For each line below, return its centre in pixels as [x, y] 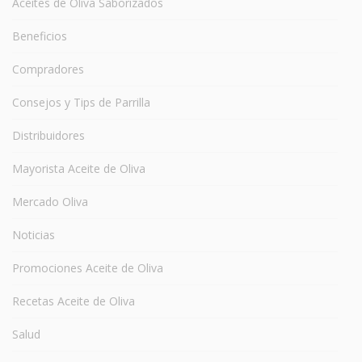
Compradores [48, 69]
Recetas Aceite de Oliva [74, 301]
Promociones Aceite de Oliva [88, 267]
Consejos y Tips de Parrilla [81, 102]
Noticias [34, 234]
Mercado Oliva [50, 201]
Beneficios [40, 36]
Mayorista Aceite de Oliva [79, 168]
